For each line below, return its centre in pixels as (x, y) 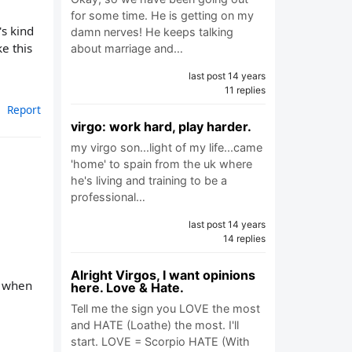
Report (24, 109)
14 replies (244, 238)
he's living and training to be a (149, 180)
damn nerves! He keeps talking (152, 32)
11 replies (245, 90)
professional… (108, 197)
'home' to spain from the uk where (161, 164)
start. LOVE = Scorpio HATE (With (160, 341)
